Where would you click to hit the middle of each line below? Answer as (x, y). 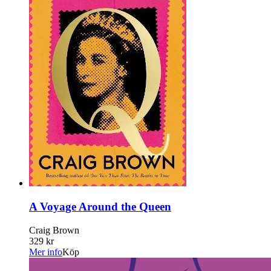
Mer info (46, 252)
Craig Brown (54, 230)
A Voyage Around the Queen (100, 206)
